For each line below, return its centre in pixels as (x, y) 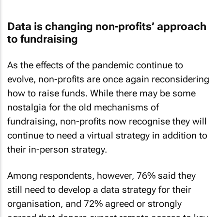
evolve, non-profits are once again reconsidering (108, 79)
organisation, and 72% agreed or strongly (94, 204)
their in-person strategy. (57, 149)
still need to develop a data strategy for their (99, 190)
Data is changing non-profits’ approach (107, 26)
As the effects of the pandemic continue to (95, 65)
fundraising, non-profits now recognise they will (107, 121)
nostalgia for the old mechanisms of (83, 107)
